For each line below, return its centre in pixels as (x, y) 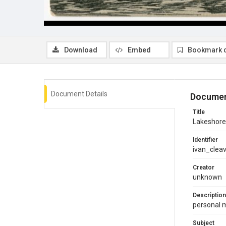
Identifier (205, 139)
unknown (207, 177)
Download (81, 50)
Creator (204, 167)
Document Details (79, 94)
